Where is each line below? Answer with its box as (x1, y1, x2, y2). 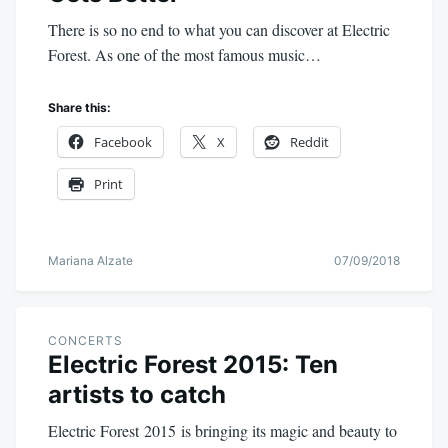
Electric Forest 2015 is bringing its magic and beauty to (48, 419, 397, 441)
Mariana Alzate (48, 252, 133, 268)
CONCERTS (48, 332, 123, 348)
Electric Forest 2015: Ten (48, 349, 338, 379)
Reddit (290, 132, 329, 151)
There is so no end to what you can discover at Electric (48, 19, 390, 41)
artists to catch (48, 379, 226, 409)
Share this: (48, 99, 111, 115)
